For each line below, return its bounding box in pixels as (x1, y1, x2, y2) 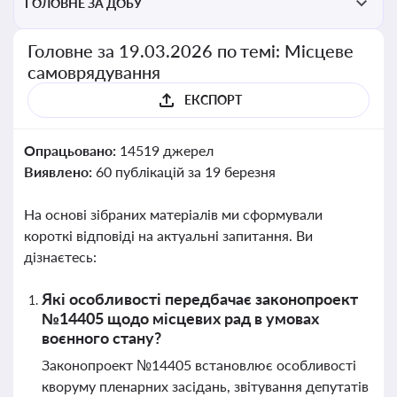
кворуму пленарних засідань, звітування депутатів (42, 378, 369, 394)
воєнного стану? (42, 328, 161, 347)
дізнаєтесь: (24, 248, 97, 265)
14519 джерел (119, 142, 214, 159)
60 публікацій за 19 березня (95, 163, 276, 180)
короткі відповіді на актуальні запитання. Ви (24, 227, 313, 244)
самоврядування (27, 61, 160, 82)
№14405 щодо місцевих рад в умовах (42, 308, 319, 328)
